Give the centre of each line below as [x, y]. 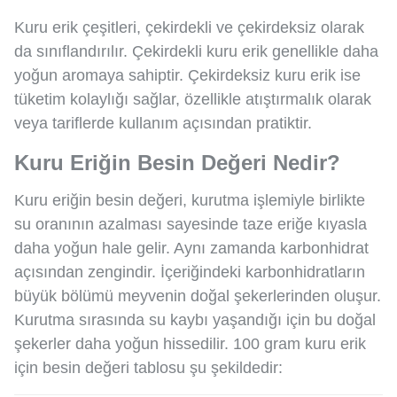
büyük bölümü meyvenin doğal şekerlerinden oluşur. [198, 296]
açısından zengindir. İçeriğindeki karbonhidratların [190, 272]
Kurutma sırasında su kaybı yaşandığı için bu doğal [195, 319]
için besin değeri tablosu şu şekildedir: [148, 367]
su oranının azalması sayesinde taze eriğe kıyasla [191, 224]
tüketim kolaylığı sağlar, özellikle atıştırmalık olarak [193, 99]
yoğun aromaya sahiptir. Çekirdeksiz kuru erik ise [187, 75]
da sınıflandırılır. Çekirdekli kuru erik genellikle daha [196, 51]
